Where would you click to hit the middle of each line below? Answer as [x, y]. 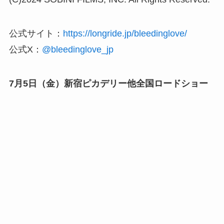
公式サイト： [36, 34]
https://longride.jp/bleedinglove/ [125, 34]
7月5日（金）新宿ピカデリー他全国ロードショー [108, 83]
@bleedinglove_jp [77, 50]
